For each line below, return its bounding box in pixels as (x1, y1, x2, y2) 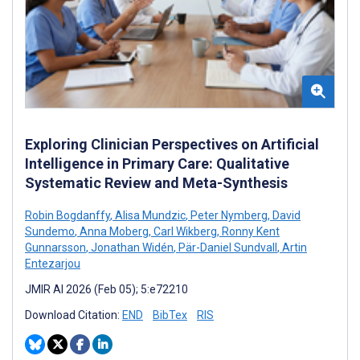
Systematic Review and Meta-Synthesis (25, 174, 288, 192)
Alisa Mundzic (112, 209, 186, 223)
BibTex (153, 309, 187, 322)
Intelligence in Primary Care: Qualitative (25, 155, 289, 173)
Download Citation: (25, 309, 122, 322)
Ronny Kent (219, 225, 280, 239)
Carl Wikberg (151, 225, 217, 239)
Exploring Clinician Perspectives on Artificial (25, 136, 319, 153)
